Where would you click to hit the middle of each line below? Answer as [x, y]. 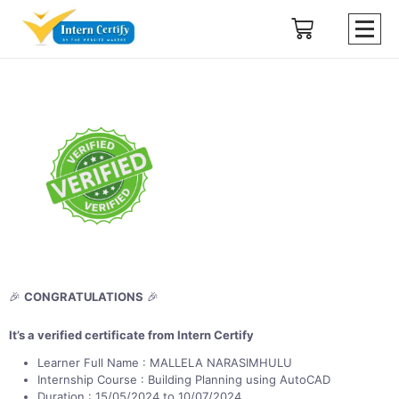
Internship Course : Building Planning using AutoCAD [184, 379]
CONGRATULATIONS [84, 296]
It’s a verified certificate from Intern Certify [131, 334]
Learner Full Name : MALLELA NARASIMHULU [165, 362]
